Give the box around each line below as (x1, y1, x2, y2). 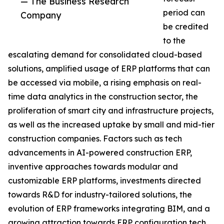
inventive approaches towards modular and (8, 161, 178, 172)
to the (163, 35, 185, 46)
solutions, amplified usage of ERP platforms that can (8, 63, 210, 74)
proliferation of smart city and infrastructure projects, (8, 105, 213, 116)
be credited (163, 21, 208, 32)
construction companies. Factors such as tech (8, 133, 182, 144)
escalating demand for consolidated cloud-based (8, 49, 202, 60)
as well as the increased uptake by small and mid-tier (8, 119, 214, 130)
